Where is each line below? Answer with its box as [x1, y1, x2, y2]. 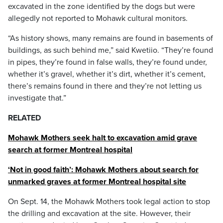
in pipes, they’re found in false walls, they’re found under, [8, 57, 207, 67]
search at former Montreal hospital [8, 145, 132, 155]
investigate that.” [8, 93, 66, 103]
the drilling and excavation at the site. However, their [8, 209, 191, 219]
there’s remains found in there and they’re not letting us [8, 81, 202, 91]
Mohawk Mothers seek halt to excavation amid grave [8, 133, 197, 143]
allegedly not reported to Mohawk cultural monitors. [8, 13, 188, 23]
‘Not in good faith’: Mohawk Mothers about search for [8, 165, 199, 175]
